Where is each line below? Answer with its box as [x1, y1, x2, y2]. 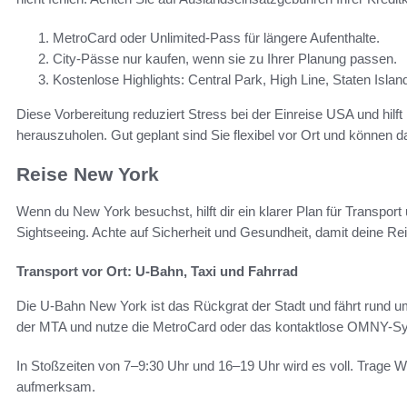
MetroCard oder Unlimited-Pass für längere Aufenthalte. [53, 30, 380, 46]
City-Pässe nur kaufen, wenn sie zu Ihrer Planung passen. [53, 51, 397, 67]
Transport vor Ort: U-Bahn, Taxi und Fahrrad [16, 263, 298, 279]
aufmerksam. [16, 378, 95, 394]
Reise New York [16, 164, 159, 185]
